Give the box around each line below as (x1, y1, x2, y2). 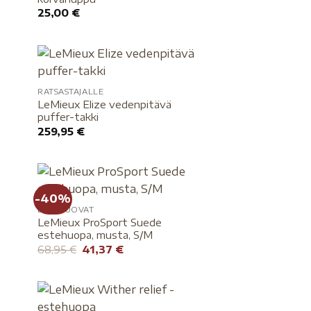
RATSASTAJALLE (37, 87, 104, 96)
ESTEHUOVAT (37, 205, 94, 215)
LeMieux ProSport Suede (37, 216, 162, 229)
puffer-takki (37, 110, 99, 124)
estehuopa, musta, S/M (37, 228, 153, 242)
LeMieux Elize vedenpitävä (37, 98, 172, 111)
